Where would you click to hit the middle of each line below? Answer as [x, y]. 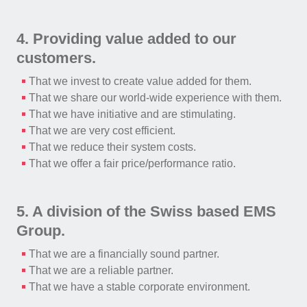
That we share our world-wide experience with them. [155, 98]
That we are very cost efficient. [102, 131]
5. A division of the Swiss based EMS [146, 211]
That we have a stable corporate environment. [139, 287]
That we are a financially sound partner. [124, 254]
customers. [56, 58]
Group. [41, 231]
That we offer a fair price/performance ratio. [132, 163]
